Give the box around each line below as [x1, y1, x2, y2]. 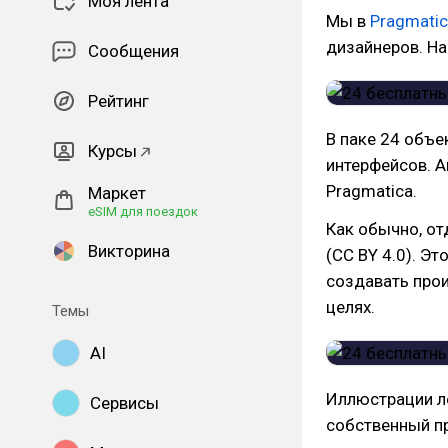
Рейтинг [88, 91, 149, 111]
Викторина [88, 241, 170, 261]
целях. [326, 297, 375, 317]
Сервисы [90, 393, 159, 413]
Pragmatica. [326, 181, 417, 201]
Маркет [88, 183, 146, 203]
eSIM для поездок [88, 204, 198, 219]
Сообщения [88, 41, 179, 61]
